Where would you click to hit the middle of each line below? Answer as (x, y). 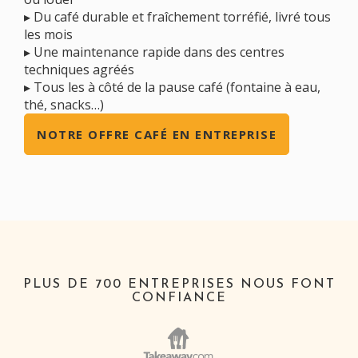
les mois (48, 34)
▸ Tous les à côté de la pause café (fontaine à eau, (172, 87)
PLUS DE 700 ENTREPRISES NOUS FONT (179, 284)
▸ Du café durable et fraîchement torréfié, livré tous (177, 16)
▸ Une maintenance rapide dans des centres (154, 52)
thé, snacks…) (64, 104)
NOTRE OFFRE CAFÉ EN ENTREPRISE (157, 134)
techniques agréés (79, 69)
